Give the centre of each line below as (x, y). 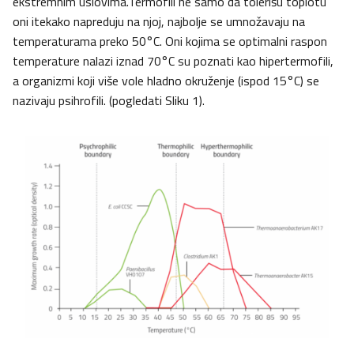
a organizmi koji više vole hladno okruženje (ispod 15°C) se (166, 81)
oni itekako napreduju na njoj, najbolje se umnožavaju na (159, 22)
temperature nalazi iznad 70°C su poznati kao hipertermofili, (173, 61)
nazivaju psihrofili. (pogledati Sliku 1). (109, 101)
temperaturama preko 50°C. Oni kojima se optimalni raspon (170, 41)
